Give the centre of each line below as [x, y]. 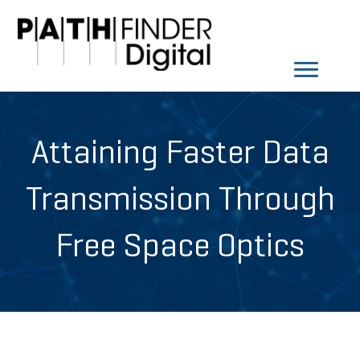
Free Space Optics [180, 248]
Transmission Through [180, 201]
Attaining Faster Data [180, 155]
